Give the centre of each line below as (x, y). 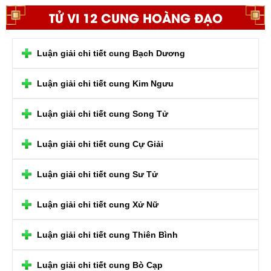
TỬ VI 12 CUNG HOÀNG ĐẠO (135, 17)
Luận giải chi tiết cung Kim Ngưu (105, 83)
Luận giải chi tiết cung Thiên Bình (107, 234)
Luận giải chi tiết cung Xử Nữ (98, 204)
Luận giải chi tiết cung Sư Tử (97, 174)
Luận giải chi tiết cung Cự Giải (100, 144)
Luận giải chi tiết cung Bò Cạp (100, 265)
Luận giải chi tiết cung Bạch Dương (111, 53)
